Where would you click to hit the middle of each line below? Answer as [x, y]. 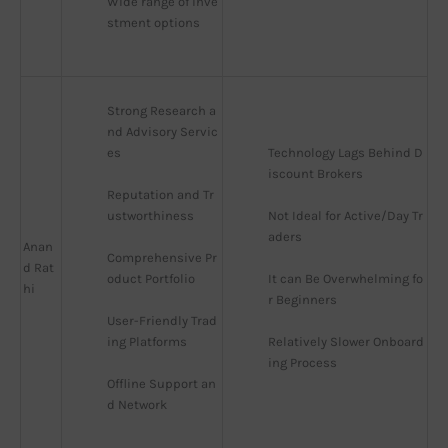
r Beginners [302, 300]
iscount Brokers [315, 174]
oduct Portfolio [151, 279]
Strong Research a [161, 111]
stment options [153, 23]
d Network [137, 405]
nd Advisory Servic [162, 132]
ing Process [302, 363]
